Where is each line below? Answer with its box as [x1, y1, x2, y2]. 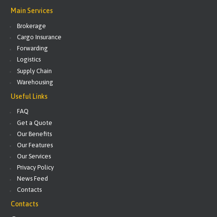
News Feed [17, 175, 48, 183]
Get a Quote [17, 119, 53, 126]
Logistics [17, 56, 41, 63]
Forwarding [17, 45, 48, 52]
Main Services [11, 7, 53, 15]
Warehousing [17, 78, 54, 86]
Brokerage [17, 22, 46, 30]
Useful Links [11, 92, 48, 100]
